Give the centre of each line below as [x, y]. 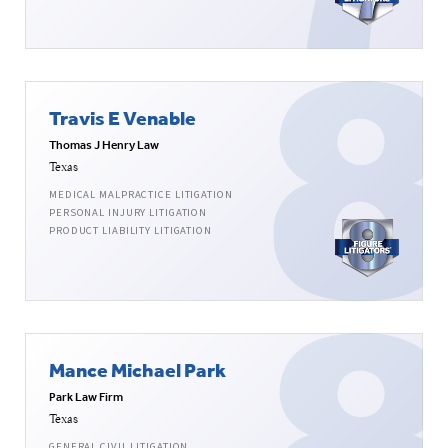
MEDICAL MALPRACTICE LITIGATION [141, 195]
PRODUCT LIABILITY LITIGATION [130, 231]
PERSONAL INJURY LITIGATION [128, 213]
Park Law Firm [86, 397]
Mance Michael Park [137, 370]
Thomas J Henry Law [104, 145]
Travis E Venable [122, 118]
